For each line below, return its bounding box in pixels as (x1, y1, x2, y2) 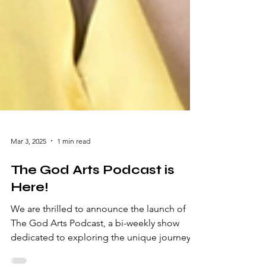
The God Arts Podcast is (11, 215, 175, 230)
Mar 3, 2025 (11, 188, 46, 198)
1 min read (57, 188, 90, 198)
